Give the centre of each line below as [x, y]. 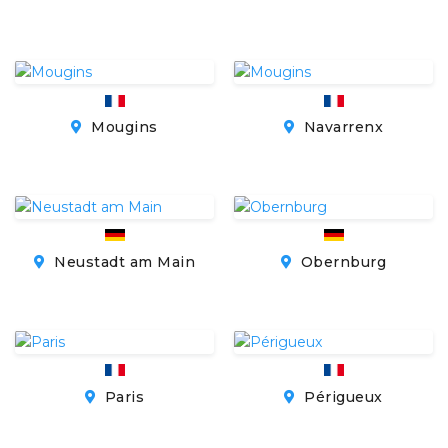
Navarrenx [341, 127]
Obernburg [341, 261]
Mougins [122, 127]
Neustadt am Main [122, 261]
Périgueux [341, 396]
